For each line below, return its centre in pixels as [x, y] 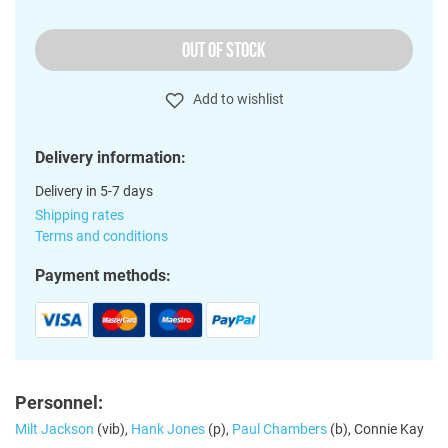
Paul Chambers [279, 428]
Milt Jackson [54, 428]
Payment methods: [103, 275]
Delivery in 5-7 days [94, 190]
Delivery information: [110, 157]
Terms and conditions [101, 235]
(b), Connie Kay [375, 428]
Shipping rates [79, 214]
